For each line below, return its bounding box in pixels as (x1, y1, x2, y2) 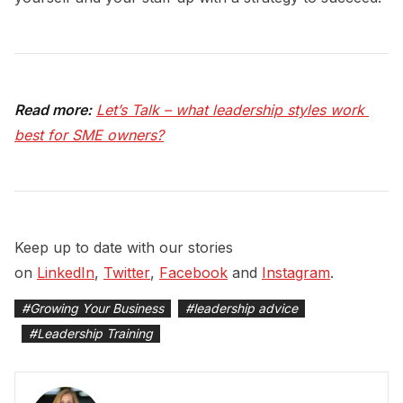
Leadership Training (37, 325, 153, 341)
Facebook (159, 263, 228, 282)
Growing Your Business (30, 300, 164, 316)
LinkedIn (37, 263, 94, 282)
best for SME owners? (14, 125, 164, 144)
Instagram (262, 263, 330, 282)
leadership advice (193, 300, 298, 316)
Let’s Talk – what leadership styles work (96, 100, 364, 119)
